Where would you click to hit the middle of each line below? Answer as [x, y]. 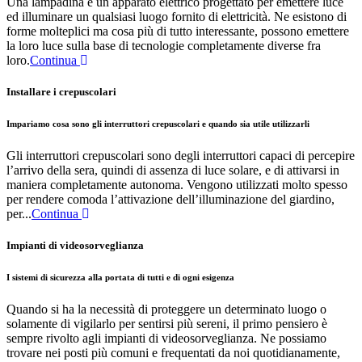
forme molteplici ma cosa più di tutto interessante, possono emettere [178, 31]
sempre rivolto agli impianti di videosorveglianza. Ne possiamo [166, 338]
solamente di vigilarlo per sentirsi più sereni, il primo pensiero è [167, 323]
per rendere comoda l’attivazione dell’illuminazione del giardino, [170, 199]
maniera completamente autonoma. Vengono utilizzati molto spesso [177, 184]
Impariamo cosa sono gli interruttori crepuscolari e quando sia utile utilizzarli [158, 123]
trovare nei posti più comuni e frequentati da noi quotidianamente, [173, 352]
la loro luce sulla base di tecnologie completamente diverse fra [164, 45]
